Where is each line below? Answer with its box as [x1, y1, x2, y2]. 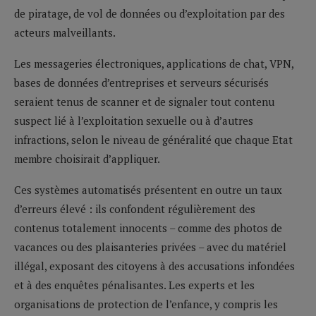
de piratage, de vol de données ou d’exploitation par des [14, 6, 285, 20]
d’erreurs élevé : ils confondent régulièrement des [14, 201, 255, 216]
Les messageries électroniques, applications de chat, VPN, [14, 56, 293, 71]
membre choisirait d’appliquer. [14, 151, 160, 166]
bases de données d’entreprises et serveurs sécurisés [14, 75, 269, 90]
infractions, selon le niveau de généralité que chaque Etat [14, 132, 293, 147]
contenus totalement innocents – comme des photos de [14, 220, 282, 235]
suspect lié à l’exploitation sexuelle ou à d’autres [14, 113, 253, 128]
